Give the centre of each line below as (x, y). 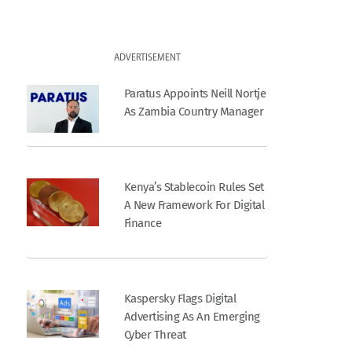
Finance (143, 224)
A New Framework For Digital (194, 205)
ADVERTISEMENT (148, 58)
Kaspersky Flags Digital (180, 299)
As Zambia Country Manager (194, 112)
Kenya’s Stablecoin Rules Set (194, 187)
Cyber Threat (155, 335)
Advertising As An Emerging (192, 317)
